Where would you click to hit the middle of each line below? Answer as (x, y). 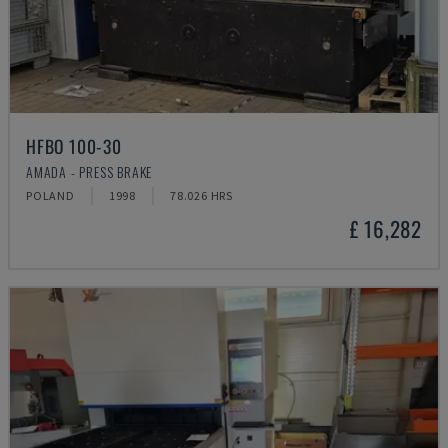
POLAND (50, 195)
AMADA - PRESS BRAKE (89, 171)
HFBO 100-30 (74, 146)
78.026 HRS (202, 195)
